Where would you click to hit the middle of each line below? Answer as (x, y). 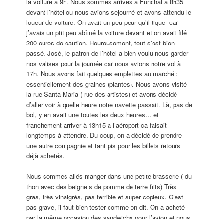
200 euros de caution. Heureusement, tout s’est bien (101, 43)
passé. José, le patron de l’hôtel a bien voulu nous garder (108, 53)
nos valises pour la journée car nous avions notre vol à (104, 63)
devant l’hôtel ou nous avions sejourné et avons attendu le (109, 12)
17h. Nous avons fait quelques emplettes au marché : (102, 73)
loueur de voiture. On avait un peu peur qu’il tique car (102, 22)
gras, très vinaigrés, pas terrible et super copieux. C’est (105, 197)
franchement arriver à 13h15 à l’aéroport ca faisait (97, 125)
